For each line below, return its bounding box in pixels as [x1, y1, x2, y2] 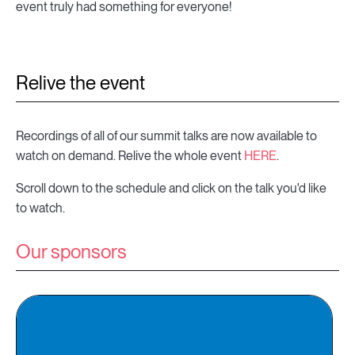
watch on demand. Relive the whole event [16, 148, 244, 164]
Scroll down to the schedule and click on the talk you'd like [16, 181, 326, 197]
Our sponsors [16, 240, 127, 264]
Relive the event [16, 71, 145, 95]
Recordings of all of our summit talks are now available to [16, 128, 317, 144]
